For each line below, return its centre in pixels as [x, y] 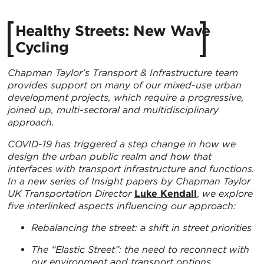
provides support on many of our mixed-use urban [125, 85]
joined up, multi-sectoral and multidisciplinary [113, 110]
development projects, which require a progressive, [126, 97]
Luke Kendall [166, 193]
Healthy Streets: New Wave [113, 31]
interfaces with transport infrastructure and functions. [131, 169]
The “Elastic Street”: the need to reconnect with [140, 249]
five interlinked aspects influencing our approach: [122, 206]
